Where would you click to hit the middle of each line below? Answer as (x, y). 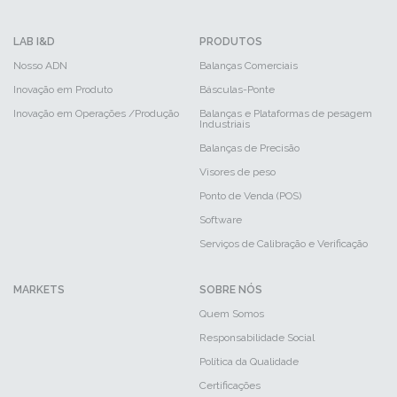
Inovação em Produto (63, 90)
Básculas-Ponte (237, 90)
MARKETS (39, 290)
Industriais (224, 124)
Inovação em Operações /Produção (96, 113)
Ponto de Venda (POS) (250, 196)
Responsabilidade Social (257, 338)
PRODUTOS (230, 42)
